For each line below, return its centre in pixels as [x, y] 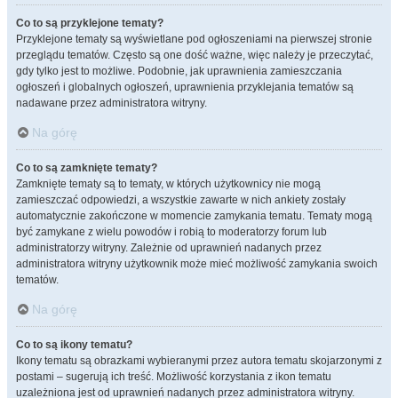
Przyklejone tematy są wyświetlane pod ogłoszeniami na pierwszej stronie [194, 39]
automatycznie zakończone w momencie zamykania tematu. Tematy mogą [194, 216]
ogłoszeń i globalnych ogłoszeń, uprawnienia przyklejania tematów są [185, 87]
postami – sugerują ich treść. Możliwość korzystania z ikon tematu [174, 377]
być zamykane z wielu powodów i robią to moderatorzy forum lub [171, 232]
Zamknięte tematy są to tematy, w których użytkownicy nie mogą [168, 184]
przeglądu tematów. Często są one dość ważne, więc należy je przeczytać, [195, 55]
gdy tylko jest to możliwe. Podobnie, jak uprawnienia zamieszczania [179, 71]
